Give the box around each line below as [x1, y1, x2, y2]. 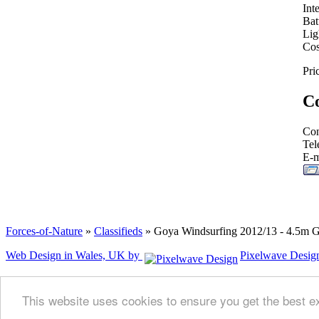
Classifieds [94, 224, 142, 237]
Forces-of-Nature [6, 224, 83, 237]
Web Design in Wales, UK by [6, 249, 142, 261]
